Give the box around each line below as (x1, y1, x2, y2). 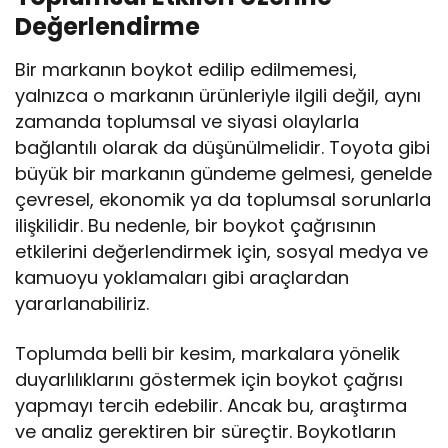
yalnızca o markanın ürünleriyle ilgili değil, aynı (15, 83, 422, 109)
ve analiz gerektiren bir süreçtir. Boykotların (15, 419, 397, 445)
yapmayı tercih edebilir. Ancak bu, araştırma (15, 393, 408, 419)
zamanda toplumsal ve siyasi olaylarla (15, 109, 360, 135)
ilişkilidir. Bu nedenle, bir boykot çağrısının (15, 213, 377, 239)
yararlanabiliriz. (15, 291, 149, 317)
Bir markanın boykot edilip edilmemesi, (15, 57, 358, 83)
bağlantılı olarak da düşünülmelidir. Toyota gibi (15, 135, 431, 161)
